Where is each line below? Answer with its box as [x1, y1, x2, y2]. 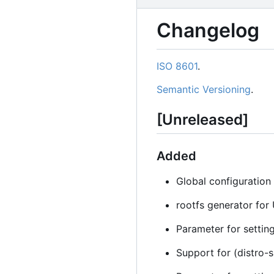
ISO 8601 [157, 59, 198, 72]
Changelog [157, 18, 259, 43]
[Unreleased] [157, 110, 248, 128]
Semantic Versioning [157, 83, 251, 95]
